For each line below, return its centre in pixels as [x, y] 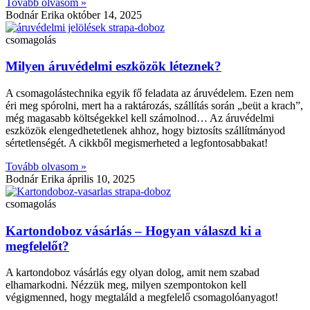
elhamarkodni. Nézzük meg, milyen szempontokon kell [126, 285]
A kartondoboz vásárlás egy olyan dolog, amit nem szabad [133, 273]
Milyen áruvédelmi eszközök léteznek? [113, 66]
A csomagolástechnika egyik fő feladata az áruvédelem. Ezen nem [149, 93]
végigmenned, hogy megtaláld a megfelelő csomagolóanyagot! [142, 298]
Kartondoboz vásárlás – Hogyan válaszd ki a [134, 230]
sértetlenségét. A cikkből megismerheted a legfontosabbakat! [137, 143]
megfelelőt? [37, 246]
